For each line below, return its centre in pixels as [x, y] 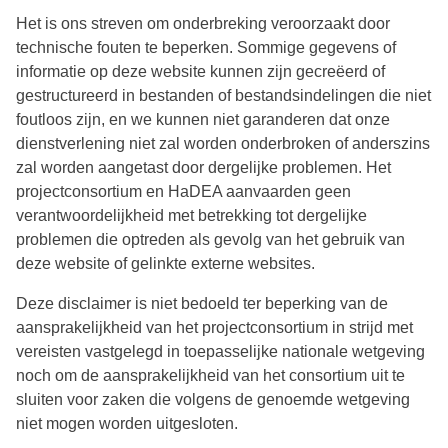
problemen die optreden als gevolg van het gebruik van [210, 240]
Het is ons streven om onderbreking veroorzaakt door [203, 24]
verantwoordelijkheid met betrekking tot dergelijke [191, 216]
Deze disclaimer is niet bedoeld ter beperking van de [202, 304]
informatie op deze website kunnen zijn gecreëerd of [200, 72]
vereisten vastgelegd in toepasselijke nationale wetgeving [220, 352]
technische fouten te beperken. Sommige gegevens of [206, 48]
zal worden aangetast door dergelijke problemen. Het [203, 168]
